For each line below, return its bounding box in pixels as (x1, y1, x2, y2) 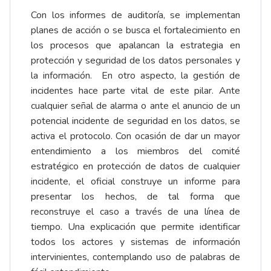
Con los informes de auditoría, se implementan (31, 8, 240, 22)
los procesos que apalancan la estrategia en (31, 39, 240, 53)
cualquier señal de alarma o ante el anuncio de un (31, 99, 240, 113)
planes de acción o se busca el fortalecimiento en (31, 24, 240, 38)
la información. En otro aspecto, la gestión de (31, 69, 240, 83)
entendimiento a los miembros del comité (31, 145, 240, 158)
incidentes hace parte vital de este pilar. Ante (31, 84, 240, 98)
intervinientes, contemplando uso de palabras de (31, 250, 240, 264)
